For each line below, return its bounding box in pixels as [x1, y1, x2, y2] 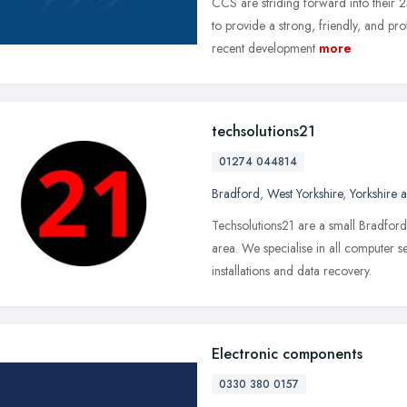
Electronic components [212, 342, 362, 364]
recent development [212, 38, 315, 57]
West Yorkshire [267, 184, 342, 203]
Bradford [212, 184, 260, 203]
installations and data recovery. [212, 261, 372, 280]
